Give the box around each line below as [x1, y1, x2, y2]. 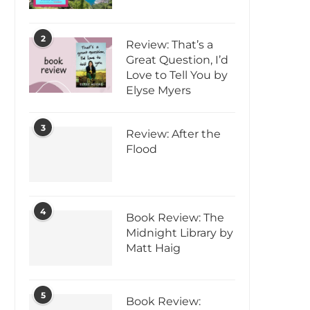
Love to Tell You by [126, 69, 228, 82]
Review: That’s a [126, 38, 213, 52]
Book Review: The [126, 211, 224, 225]
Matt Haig [126, 241, 181, 255]
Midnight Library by [126, 226, 233, 240]
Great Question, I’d [126, 53, 228, 67]
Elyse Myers [126, 84, 191, 98]
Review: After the [126, 127, 221, 141]
